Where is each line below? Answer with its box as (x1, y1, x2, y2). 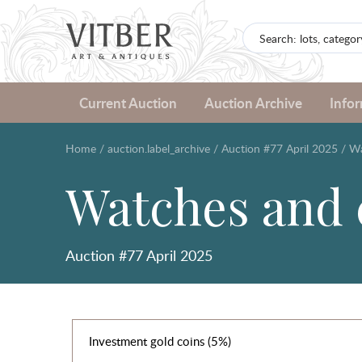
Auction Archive (204, 93, 302, 112)
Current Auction (78, 93, 177, 112)
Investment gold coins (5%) (88, 333, 231, 349)
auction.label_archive (107, 141, 210, 156)
